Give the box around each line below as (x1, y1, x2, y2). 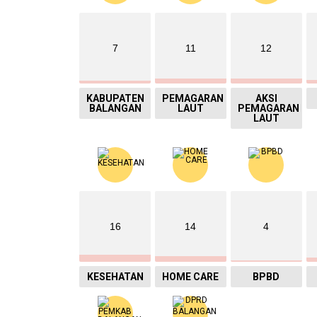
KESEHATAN (86, 270, 144, 282)
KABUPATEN (86, 92, 145, 104)
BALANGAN (88, 102, 142, 114)
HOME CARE (162, 270, 219, 282)
